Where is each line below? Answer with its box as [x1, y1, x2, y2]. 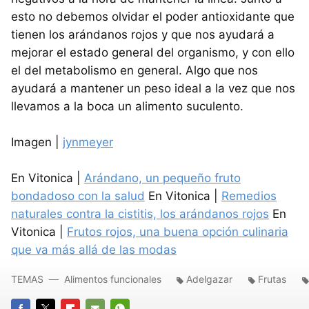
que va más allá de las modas [11, 243, 177, 257]
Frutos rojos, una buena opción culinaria [67, 225, 288, 239]
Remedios [221, 189, 277, 203]
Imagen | [11, 135, 63, 150]
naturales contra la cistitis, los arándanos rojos [11, 207, 269, 221]
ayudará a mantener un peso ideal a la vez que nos [11, 81, 295, 96]
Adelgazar [186, 273, 232, 286]
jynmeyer [63, 135, 113, 150]
